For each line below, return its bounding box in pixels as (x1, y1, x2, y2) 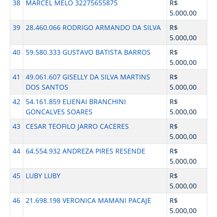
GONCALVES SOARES (25, 107, 93, 116)
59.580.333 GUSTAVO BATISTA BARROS (25, 47, 151, 57)
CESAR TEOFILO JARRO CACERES (25, 122, 129, 131)
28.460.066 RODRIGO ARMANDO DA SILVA (25, 23, 161, 32)
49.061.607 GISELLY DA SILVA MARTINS (25, 72, 150, 81)
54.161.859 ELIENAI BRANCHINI (25, 97, 126, 106)
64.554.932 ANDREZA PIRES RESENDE (25, 146, 145, 155)
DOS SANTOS (25, 82, 68, 92)
